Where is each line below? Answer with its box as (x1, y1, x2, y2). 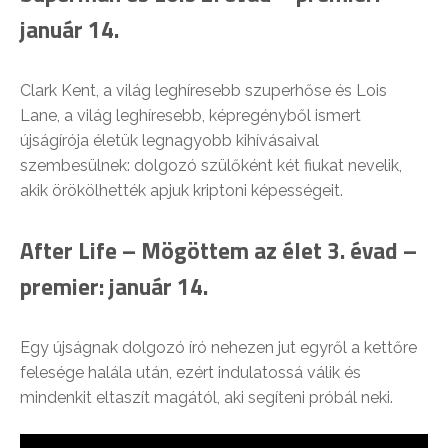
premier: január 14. (20, 269, 208, 305)
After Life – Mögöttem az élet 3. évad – (20, 233, 417, 269)
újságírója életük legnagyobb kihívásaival (20, 131, 319, 151)
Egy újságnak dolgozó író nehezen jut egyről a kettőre (20, 338, 417, 358)
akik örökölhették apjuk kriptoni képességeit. (20, 181, 343, 201)
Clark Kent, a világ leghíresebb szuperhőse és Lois (20, 81, 387, 101)
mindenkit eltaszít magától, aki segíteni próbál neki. (20, 388, 393, 408)
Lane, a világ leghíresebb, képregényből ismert (20, 106, 361, 126)
